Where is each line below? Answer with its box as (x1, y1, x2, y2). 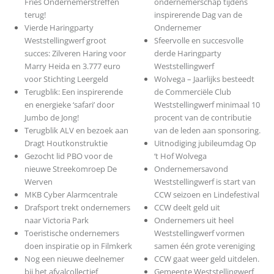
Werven (24, 176, 53, 188)
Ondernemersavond (154, 163, 229, 175)
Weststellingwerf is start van (154, 176, 256, 188)
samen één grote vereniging (154, 240, 256, 252)
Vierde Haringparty (24, 22, 94, 34)
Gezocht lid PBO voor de (24, 150, 113, 162)
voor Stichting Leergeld (24, 73, 108, 85)
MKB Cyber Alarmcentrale (24, 189, 117, 201)
